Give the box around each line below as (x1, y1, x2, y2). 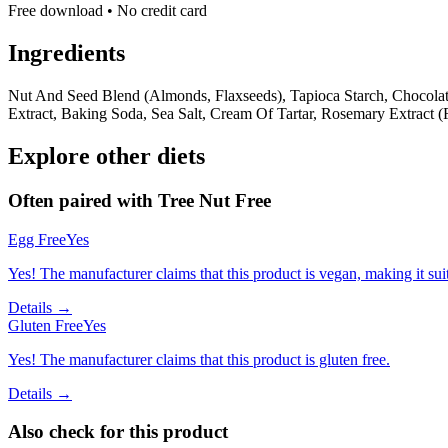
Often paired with (8, 190, 158, 211)
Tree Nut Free (158, 190, 271, 211)
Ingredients (8, 40, 125, 67)
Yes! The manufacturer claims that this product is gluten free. (8, 350, 390, 368)
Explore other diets (8, 143, 205, 170)
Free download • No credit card (8, 2, 207, 20)
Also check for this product (8, 421, 228, 443)
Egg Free (8, 230, 66, 248)
